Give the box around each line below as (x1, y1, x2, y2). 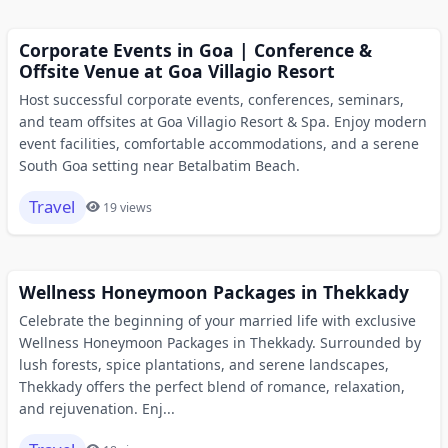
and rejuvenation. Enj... (18, 398, 175, 418)
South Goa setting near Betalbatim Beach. (18, 155, 300, 175)
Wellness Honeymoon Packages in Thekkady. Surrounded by (18, 332, 421, 352)
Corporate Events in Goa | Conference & (18, 37, 372, 62)
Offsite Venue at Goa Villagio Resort (18, 58, 335, 83)
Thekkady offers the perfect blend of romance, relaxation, (18, 376, 405, 396)
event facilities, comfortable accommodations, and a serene (18, 133, 419, 153)
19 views (103, 198, 152, 216)
